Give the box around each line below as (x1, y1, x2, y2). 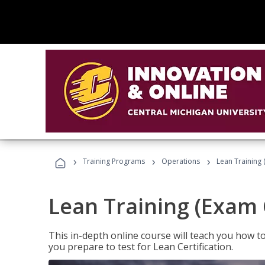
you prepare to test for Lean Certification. (49, 240, 233, 253)
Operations (161, 156, 200, 166)
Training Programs (83, 156, 145, 166)
